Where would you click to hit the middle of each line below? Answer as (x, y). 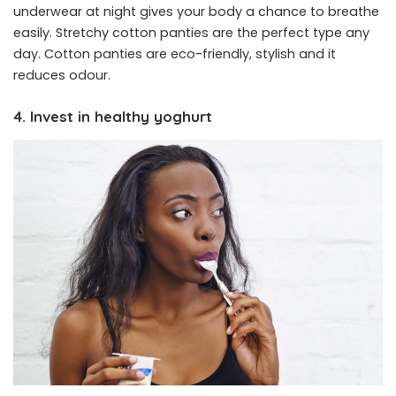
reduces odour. (62, 76)
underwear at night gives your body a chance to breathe (196, 12)
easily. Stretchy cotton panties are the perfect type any (191, 33)
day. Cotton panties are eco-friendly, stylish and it (175, 54)
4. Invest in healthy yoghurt (113, 117)
